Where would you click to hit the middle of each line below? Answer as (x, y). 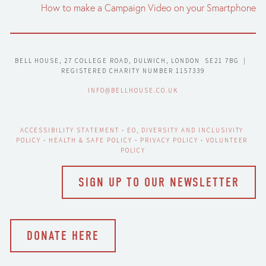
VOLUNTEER (227, 140)
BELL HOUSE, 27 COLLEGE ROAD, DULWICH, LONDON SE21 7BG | (131, 60)
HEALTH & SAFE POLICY (91, 140)
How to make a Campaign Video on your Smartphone (148, 7)
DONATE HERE (63, 236)
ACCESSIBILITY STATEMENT (70, 130)
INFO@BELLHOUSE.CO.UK (133, 91)
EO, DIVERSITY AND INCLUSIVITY (186, 130)
